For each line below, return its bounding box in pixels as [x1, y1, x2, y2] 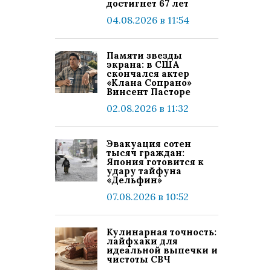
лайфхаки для [106, 235, 178, 247]
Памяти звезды [106, 50, 182, 61]
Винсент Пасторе [106, 86, 191, 97]
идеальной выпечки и [106, 244, 218, 256]
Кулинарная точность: [106, 226, 217, 238]
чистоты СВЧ [106, 253, 171, 265]
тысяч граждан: [106, 147, 184, 158]
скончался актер [106, 68, 189, 79]
